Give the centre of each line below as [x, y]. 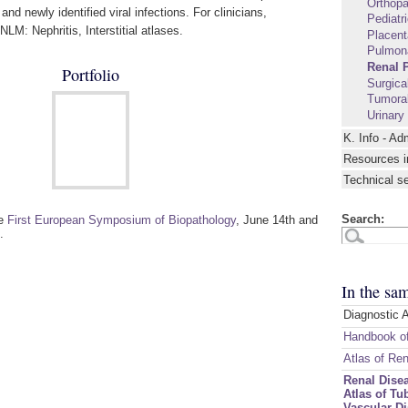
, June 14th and [277, 220]
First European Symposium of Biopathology [122, 220]
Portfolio [91, 75]
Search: [362, 219]
